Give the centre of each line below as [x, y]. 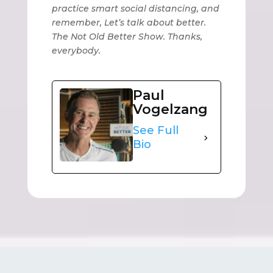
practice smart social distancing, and [135, 9]
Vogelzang [170, 110]
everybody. [76, 51]
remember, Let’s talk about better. [129, 23]
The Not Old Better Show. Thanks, [127, 37]
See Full [155, 131]
